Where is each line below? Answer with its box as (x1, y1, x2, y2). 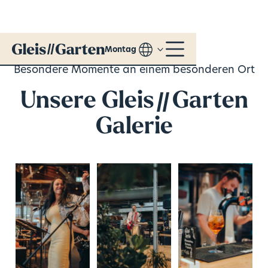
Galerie (95, 115, 173, 140)
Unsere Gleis (20, 90, 154, 114)
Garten (172, 90, 248, 114)
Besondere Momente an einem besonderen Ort (13, 65, 255, 76)
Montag (104, 45, 136, 54)
